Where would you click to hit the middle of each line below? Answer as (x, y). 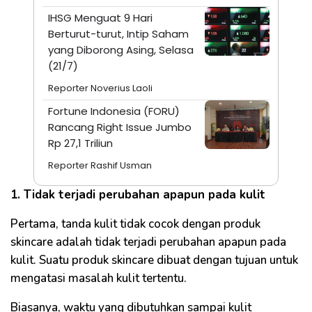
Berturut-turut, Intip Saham (118, 34)
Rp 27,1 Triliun (80, 143)
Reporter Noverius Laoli (100, 88)
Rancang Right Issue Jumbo (120, 127)
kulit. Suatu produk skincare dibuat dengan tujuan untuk (154, 260)
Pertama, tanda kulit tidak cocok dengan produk (135, 224)
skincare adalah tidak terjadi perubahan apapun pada (148, 242)
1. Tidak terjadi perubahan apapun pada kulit (138, 195)
